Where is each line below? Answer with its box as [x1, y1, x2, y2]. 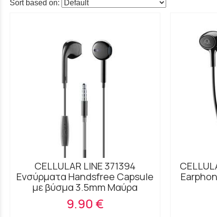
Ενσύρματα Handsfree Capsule [16, 170, 154, 183]
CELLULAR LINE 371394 [34, 159, 136, 172]
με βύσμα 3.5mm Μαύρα [32, 181, 138, 194]
